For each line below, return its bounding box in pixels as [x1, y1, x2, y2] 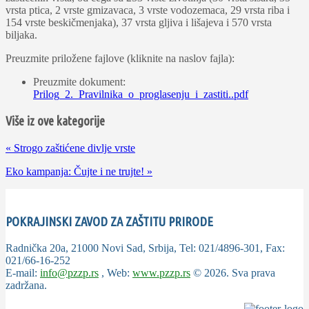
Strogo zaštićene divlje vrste [14, 141, 135, 154]
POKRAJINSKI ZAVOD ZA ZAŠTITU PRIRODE [6, 214, 213, 229]
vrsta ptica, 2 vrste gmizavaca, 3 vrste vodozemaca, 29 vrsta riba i [6, 4, 290, 17]
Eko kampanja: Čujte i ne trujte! [6, 165, 144, 177]
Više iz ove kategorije [6, 114, 105, 129]
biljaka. [6, 29, 37, 41]
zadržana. [6, 279, 47, 292]
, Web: [99, 267, 132, 279]
